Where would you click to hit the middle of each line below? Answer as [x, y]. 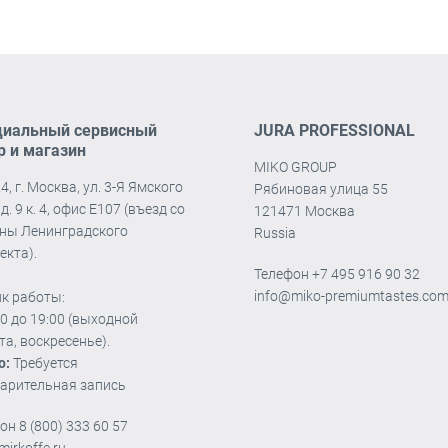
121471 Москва [304, 210]
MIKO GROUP [295, 166]
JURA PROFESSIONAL [334, 130]
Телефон [282, 273]
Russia [274, 232]
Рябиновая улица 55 [320, 188]
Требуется [44, 362]
